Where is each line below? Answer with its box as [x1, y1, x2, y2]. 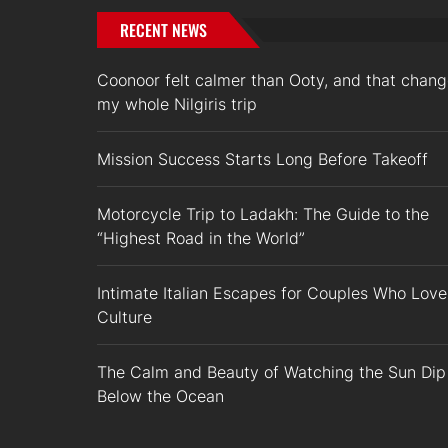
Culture [97, 307, 152, 327]
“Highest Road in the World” [97, 228, 305, 248]
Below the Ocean [97, 386, 224, 406]
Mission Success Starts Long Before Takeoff [97, 149, 428, 169]
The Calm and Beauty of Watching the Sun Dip [97, 362, 446, 382]
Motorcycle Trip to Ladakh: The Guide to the [97, 204, 429, 224]
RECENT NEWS [120, 18, 207, 42]
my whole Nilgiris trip [97, 94, 257, 114]
